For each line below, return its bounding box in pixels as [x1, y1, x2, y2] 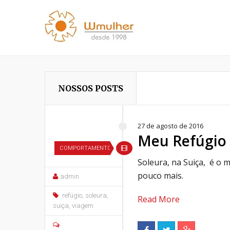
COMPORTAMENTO [60, 145, 111, 151]
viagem [72, 202, 93, 209]
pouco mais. [138, 170, 183, 181]
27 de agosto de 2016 [138, 121, 203, 130]
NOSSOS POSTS [58, 83, 123, 93]
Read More [138, 194, 180, 205]
